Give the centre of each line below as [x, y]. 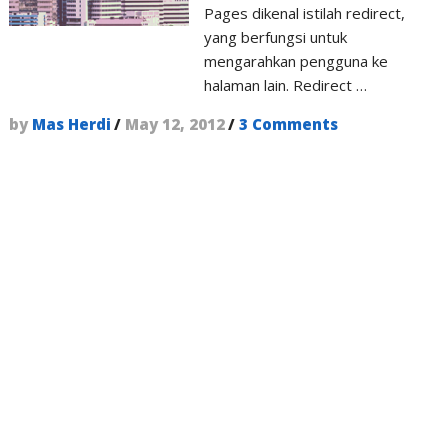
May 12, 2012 [174, 124]
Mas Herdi [71, 124]
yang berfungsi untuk [275, 37]
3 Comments [288, 124]
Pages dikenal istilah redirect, [304, 13]
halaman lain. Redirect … [285, 85]
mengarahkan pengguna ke [296, 61]
